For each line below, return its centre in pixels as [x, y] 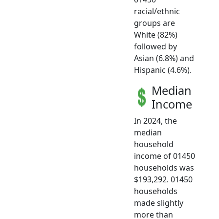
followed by [155, 47]
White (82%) [156, 35]
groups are [154, 23]
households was [164, 168]
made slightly [159, 203]
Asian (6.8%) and [164, 58]
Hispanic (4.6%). [163, 70]
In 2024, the [155, 121]
